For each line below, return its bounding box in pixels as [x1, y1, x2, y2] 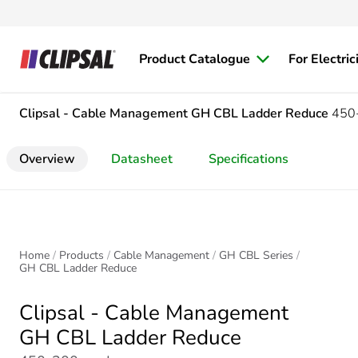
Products [59, 248, 104, 263]
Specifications [209, 150, 288, 168]
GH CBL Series [219, 248, 293, 263]
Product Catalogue [139, 50, 250, 68]
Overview [19, 150, 75, 168]
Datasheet [111, 150, 173, 168]
